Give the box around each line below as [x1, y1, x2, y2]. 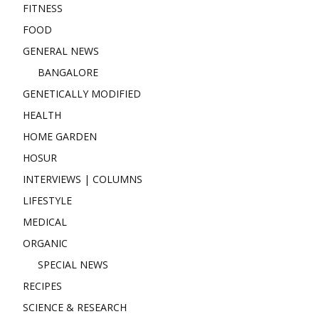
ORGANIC [23, 236, 68, 250]
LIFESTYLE [23, 193, 72, 207]
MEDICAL [23, 214, 67, 229]
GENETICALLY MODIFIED [23, 86, 141, 100]
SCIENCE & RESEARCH [23, 300, 127, 314]
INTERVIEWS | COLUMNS [23, 172, 142, 186]
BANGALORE [38, 65, 98, 79]
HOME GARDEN [23, 129, 97, 143]
